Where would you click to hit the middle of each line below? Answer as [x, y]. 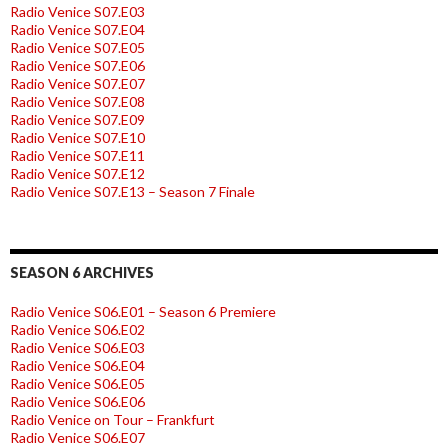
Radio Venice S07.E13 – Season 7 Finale [132, 191]
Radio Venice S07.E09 [77, 119]
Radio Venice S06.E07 [77, 437]
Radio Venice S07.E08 [77, 101]
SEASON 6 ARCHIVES [82, 272]
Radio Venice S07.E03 [77, 11]
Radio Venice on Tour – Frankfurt [112, 419]
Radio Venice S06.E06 [77, 401]
